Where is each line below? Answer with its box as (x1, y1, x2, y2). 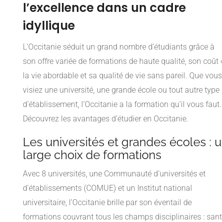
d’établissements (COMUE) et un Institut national (23, 183, 192, 193)
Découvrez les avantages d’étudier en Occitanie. (23, 114, 188, 124)
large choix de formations (23, 148, 162, 163)
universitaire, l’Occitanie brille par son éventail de (23, 198, 192, 208)
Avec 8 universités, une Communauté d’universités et (23, 169, 206, 179)
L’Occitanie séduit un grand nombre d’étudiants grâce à (23, 42, 215, 52)
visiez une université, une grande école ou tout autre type (23, 85, 220, 95)
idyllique (23, 17, 75, 34)
